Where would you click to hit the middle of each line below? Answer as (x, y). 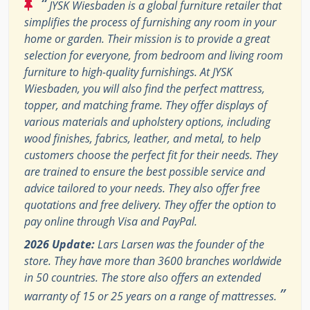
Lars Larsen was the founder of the (180, 245)
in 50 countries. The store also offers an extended (143, 278)
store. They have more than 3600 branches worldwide (153, 261)
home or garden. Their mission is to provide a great (147, 39)
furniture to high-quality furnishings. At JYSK (128, 72)
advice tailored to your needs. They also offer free (142, 189)
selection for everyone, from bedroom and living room (154, 56)
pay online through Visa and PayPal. (111, 222)
